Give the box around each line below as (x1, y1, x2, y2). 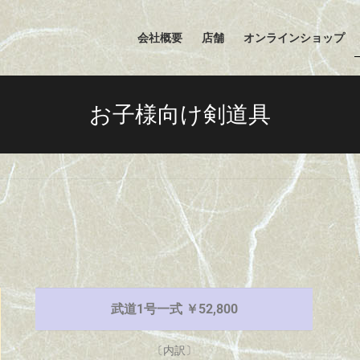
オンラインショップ (243, 31, 345, 44)
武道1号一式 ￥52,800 (110, 301, 238, 317)
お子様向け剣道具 (89, 101, 271, 127)
